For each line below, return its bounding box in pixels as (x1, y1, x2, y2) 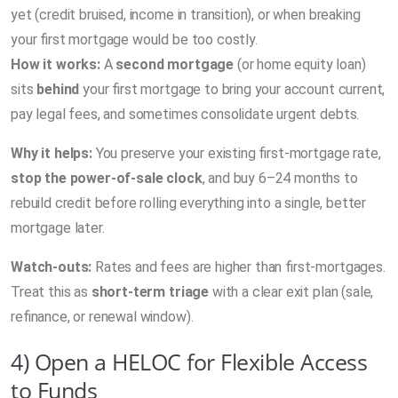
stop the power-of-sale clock (11, 169, 203, 187)
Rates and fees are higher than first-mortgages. (92, 258, 386, 275)
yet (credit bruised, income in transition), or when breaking (11, 5, 361, 23)
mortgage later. (11, 219, 105, 236)
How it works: (11, 55, 100, 73)
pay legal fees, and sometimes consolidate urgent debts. (11, 105, 360, 123)
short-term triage (91, 283, 210, 300)
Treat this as (11, 283, 92, 300)
